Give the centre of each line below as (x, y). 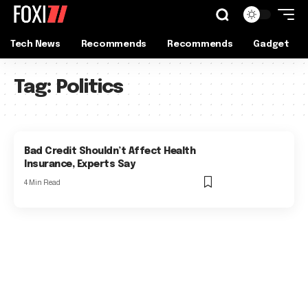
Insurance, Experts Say (80, 165)
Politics (89, 88)
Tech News (35, 44)
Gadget (271, 44)
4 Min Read (43, 183)
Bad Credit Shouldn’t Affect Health (110, 152)
